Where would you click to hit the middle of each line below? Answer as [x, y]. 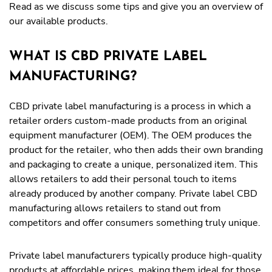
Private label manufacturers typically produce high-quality [135, 256]
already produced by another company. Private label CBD [133, 194]
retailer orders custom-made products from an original [128, 121]
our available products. [60, 21]
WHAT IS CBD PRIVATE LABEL [108, 57]
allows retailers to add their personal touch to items [123, 179]
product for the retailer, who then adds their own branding [136, 150]
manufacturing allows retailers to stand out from [115, 208]
